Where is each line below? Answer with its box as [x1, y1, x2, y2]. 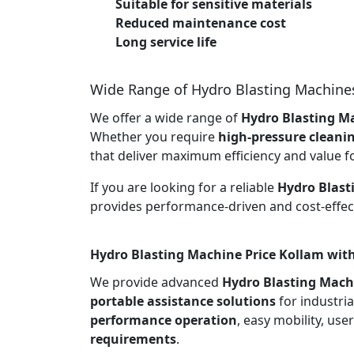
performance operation [90, 311, 237, 329]
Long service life [115, 32, 217, 51]
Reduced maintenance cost [115, 13, 286, 32]
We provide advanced [90, 273, 222, 291]
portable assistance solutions [90, 292, 276, 310]
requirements [90, 330, 176, 348]
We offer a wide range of [90, 108, 241, 126]
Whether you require [90, 127, 218, 145]
